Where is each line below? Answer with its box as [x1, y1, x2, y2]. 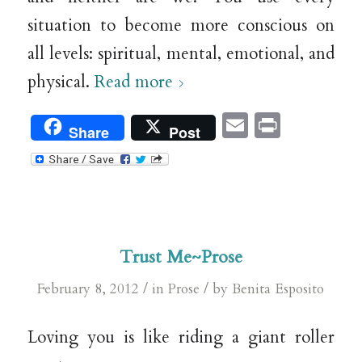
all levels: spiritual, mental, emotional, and [27, 43, 335, 66]
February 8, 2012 [37, 279, 140, 298]
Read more [94, 71, 173, 95]
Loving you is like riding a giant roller [27, 326, 335, 349]
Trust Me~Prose [119, 244, 242, 269]
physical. [27, 71, 95, 95]
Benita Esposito [232, 279, 325, 298]
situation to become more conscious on [27, 15, 335, 38]
